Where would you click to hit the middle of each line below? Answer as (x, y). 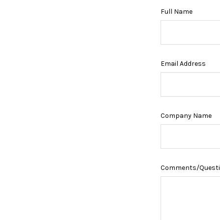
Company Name (186, 115)
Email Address (183, 63)
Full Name (177, 11)
